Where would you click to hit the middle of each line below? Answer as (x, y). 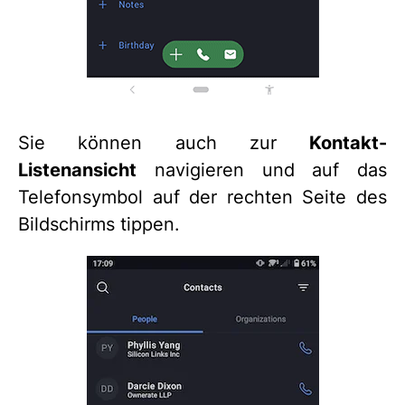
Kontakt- (348, 143)
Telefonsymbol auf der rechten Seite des (202, 198)
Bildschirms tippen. (99, 225)
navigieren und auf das (262, 170)
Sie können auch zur (164, 143)
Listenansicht (77, 170)
